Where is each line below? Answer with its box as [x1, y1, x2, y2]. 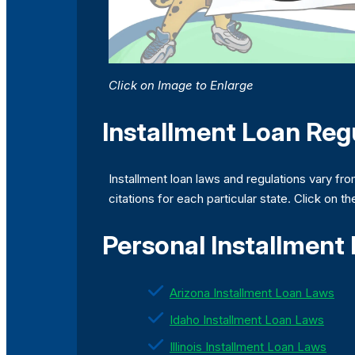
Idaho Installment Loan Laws [170, 312, 324, 328]
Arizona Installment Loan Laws [170, 285, 334, 301]
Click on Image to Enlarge [109, 78, 254, 94]
